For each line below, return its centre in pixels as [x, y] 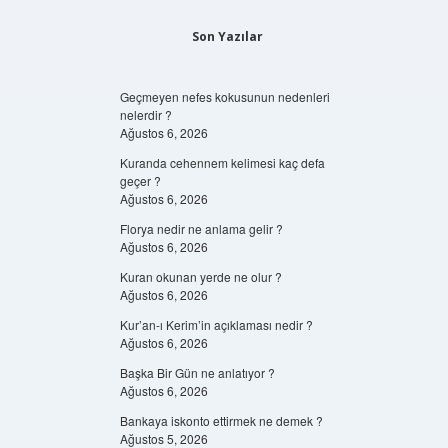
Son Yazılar [227, 36]
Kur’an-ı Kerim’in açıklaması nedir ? [216, 324]
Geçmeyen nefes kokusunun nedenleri [224, 96]
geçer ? [140, 180]
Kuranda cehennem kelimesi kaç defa [222, 162]
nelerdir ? [145, 114]
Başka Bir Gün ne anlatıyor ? [197, 372]
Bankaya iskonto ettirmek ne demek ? [221, 420]
